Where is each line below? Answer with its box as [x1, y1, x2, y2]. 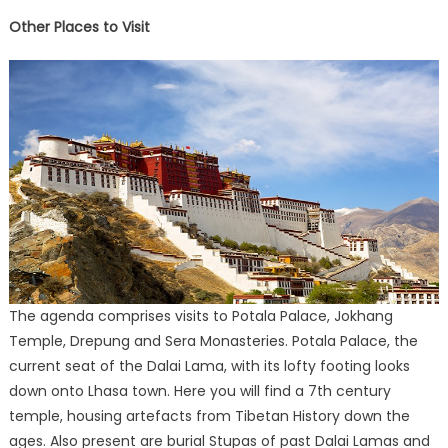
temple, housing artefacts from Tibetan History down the [8, 406, 410, 427]
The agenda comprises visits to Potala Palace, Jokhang [8, 306, 393, 327]
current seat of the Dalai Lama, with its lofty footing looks [8, 356, 410, 377]
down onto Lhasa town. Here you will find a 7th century [8, 381, 391, 402]
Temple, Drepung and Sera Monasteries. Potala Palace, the [8, 331, 418, 352]
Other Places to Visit [8, 17, 150, 38]
